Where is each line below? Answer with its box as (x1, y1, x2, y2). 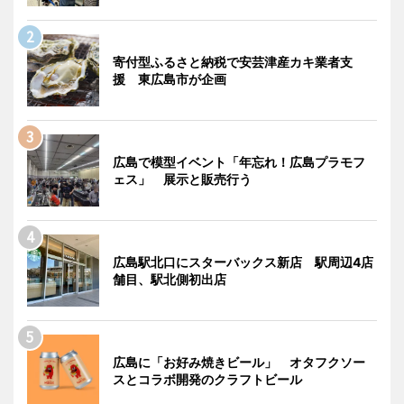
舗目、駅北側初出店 (113, 271, 226, 288)
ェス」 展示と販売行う (113, 171, 252, 188)
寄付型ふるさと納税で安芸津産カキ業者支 (113, 54, 353, 70)
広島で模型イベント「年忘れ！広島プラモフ (113, 154, 365, 170)
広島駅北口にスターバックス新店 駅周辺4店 (113, 254, 373, 271)
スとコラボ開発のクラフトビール (113, 372, 302, 388)
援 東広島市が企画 (113, 71, 226, 87)
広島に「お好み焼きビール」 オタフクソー (113, 354, 365, 371)
